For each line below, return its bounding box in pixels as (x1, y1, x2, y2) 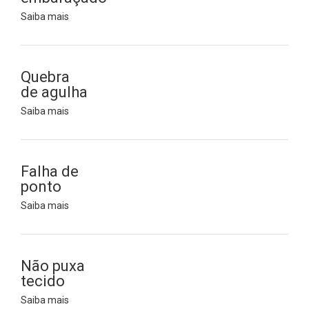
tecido (21, 272, 65, 290)
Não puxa (21, 257, 85, 275)
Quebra (21, 68, 70, 86)
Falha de (21, 163, 79, 180)
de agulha (21, 83, 88, 101)
